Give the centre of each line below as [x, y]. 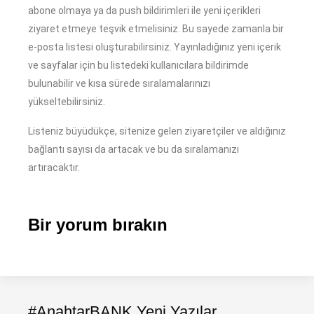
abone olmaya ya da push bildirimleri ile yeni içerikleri [144, 11]
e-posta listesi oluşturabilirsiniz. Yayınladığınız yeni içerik [155, 47]
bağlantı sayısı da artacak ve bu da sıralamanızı [134, 150]
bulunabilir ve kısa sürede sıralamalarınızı [119, 84]
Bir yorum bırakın [98, 225]
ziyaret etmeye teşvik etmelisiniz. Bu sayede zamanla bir [156, 29]
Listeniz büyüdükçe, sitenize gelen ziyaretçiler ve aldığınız [157, 131]
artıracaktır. [54, 168]
